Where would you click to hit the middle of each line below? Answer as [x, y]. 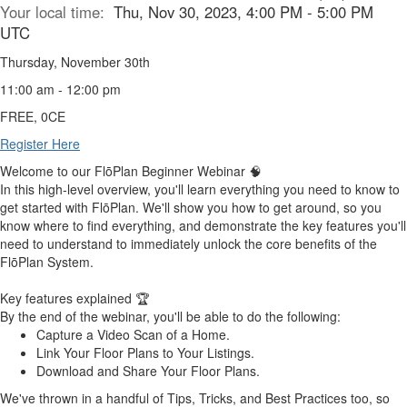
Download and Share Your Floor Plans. [148, 371]
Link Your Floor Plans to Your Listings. [145, 352]
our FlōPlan [105, 171]
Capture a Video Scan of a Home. [133, 334]
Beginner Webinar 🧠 [202, 171]
